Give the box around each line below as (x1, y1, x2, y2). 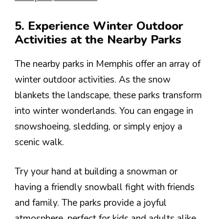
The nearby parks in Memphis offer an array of (15, 57, 200, 70)
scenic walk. (15, 135, 64, 149)
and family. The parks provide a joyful (15, 197, 167, 209)
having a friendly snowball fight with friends (15, 181, 195, 194)
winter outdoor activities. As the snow (15, 73, 171, 86)
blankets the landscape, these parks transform (15, 88, 202, 102)
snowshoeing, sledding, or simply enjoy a (15, 120, 182, 133)
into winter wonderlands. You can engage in (15, 104, 193, 117)
